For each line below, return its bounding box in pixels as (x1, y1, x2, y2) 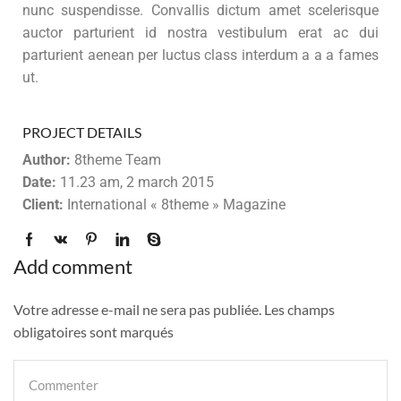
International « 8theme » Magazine (64, 195, 286, 213)
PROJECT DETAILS (22, 123, 141, 141)
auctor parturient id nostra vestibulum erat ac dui (22, 24, 379, 42)
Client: (22, 195, 64, 213)
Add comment (13, 253, 132, 278)
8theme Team (71, 150, 161, 168)
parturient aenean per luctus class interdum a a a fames (22, 47, 379, 64)
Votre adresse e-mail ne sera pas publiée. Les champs (13, 301, 335, 319)
